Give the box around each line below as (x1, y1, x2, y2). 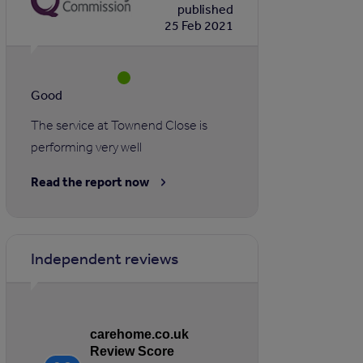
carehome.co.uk (90, 327, 190, 342)
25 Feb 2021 (164, 17, 234, 34)
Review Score (90, 344, 175, 359)
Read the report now (31, 173, 150, 190)
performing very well (31, 139, 143, 156)
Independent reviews (31, 249, 179, 268)
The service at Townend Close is (31, 117, 208, 134)
